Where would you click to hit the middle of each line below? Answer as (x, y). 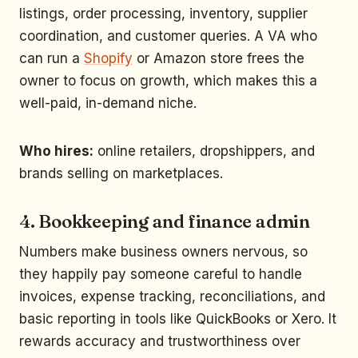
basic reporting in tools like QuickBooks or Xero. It (178, 319)
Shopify (108, 59)
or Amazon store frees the (219, 59)
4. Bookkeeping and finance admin (165, 222)
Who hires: (56, 151)
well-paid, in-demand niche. (108, 103)
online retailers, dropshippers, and (204, 151)
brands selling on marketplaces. (121, 174)
